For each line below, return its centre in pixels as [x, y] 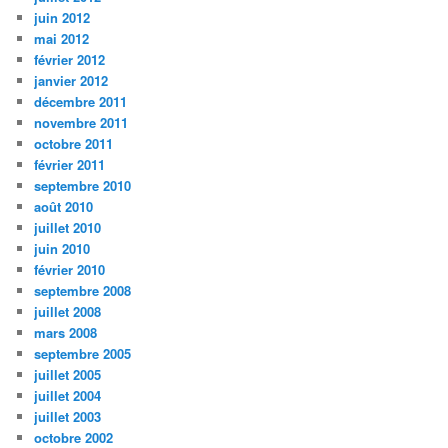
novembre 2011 [81, 123]
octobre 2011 [74, 144]
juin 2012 [62, 18]
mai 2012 [62, 39]
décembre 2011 [81, 102]
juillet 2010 [68, 228]
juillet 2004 [68, 396]
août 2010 [64, 207]
